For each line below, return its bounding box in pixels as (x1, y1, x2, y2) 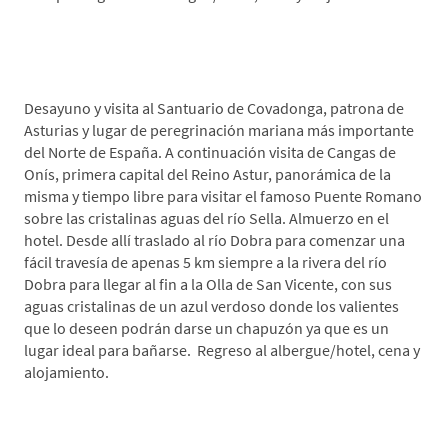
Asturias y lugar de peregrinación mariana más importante (24, 120, 414, 141)
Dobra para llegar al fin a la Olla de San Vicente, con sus (24, 274, 392, 295)
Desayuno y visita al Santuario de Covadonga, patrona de (24, 98, 404, 119)
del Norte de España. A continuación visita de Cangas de (24, 142, 396, 163)
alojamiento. (24, 362, 109, 383)
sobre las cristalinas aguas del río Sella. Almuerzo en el (24, 208, 389, 229)
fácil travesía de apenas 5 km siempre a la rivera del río (24, 252, 387, 273)
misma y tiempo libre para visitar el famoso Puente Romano (24, 186, 422, 207)
